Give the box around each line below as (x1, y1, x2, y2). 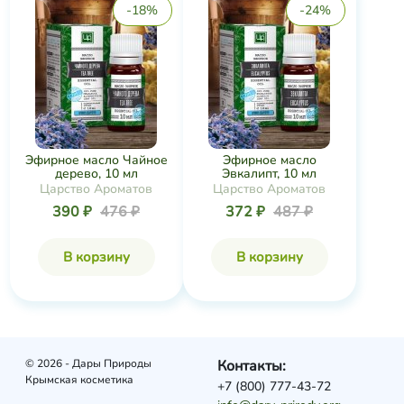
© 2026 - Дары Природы (24, 356, 151, 371)
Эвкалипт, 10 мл (222, 164, 317, 182)
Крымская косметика (24, 372, 133, 387)
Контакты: (217, 356, 287, 376)
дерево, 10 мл (54, 164, 138, 182)
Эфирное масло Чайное (24, 151, 168, 169)
